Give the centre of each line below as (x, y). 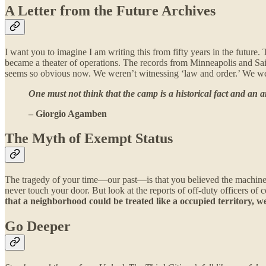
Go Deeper (38, 227)
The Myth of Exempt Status (89, 139)
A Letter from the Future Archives (110, 10)
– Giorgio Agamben (68, 113)
